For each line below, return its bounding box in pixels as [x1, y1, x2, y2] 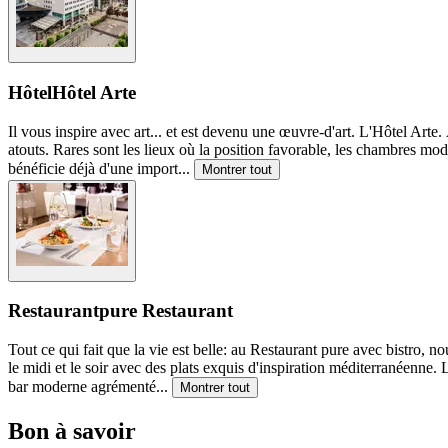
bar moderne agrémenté [8, 377, 156, 395]
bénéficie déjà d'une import [8, 159, 178, 177]
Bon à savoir [8, 417, 136, 444]
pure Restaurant [99, 300, 233, 322]
